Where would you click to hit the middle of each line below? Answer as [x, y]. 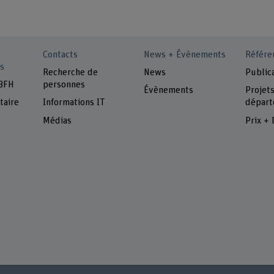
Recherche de [71, 73]
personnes [64, 85]
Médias [57, 120]
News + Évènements [185, 54]
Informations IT [74, 103]
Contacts [61, 54]
